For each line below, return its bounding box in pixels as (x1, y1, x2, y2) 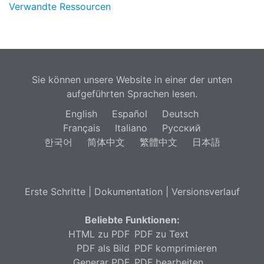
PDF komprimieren (134, 242, 217, 255)
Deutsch (162, 108, 199, 120)
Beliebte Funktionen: (84, 214, 180, 226)
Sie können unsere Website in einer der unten (32, 74, 232, 86)
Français (63, 122, 100, 134)
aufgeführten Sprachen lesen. (67, 88, 197, 100)
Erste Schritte (24, 186, 85, 198)
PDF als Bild (76, 242, 130, 255)
